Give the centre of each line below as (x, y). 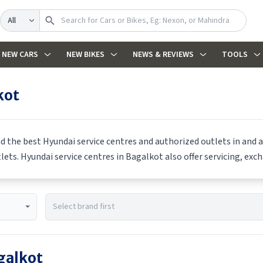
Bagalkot (144, 157)
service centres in (89, 157)
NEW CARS (20, 55)
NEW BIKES (85, 55)
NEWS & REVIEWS (163, 55)
